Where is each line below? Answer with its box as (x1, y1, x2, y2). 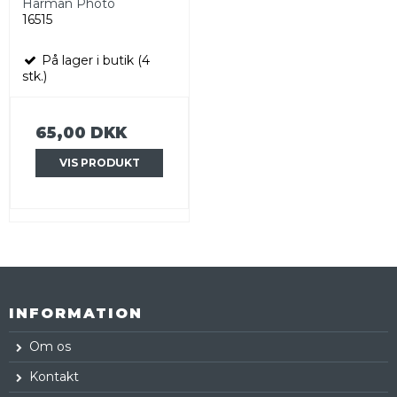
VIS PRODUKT (58, 155, 140, 169)
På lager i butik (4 (38, 51, 150, 68)
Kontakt (29, 369, 79, 385)
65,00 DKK (35, 122, 127, 142)
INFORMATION (9, 305, 143, 323)
